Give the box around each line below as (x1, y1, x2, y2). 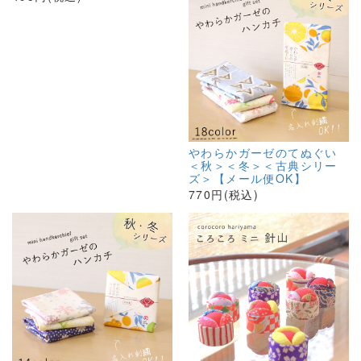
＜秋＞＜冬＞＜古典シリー (189, 157, 338, 173)
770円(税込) (189, 186, 259, 202)
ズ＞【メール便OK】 (189, 170, 306, 186)
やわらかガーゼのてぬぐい (189, 144, 338, 160)
